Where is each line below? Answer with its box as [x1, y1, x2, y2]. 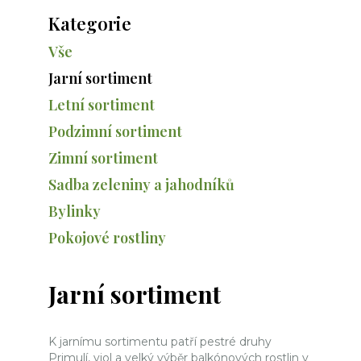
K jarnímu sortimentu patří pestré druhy [48, 334, 272, 349]
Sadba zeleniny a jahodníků [48, 175, 234, 194]
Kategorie [48, 11, 131, 35]
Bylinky [48, 201, 101, 221]
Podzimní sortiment [48, 122, 182, 141]
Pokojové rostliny [48, 228, 166, 247]
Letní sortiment [48, 95, 155, 114]
